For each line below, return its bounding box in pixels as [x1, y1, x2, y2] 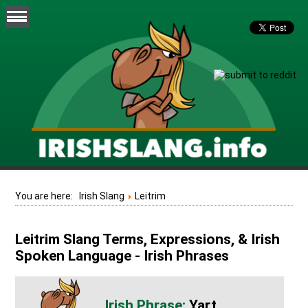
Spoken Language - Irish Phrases [15, 247, 230, 265]
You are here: [15, 190, 80, 201]
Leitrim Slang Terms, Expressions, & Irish [15, 231, 280, 248]
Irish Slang [79, 190, 125, 201]
